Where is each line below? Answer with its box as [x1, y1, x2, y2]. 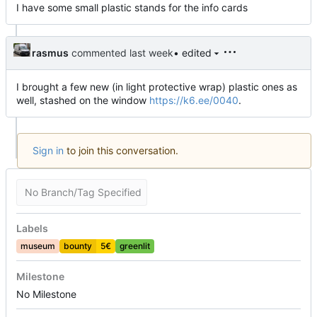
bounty [64, 241, 92, 252]
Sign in [33, 144, 64, 156]
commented [69, 46, 129, 59]
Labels [16, 222, 48, 235]
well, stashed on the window [16, 93, 149, 106]
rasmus [32, 46, 69, 59]
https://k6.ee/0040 [149, 93, 238, 106]
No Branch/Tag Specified [24, 186, 142, 199]
